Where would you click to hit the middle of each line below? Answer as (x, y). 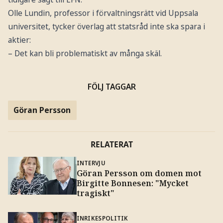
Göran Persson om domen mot (139, 173)
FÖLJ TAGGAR (111, 87)
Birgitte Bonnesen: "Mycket (132, 183)
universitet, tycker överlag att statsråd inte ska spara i (106, 26)
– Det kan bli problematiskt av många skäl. (85, 53)
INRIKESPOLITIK (102, 218)
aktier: (19, 40)
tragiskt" (95, 193)
